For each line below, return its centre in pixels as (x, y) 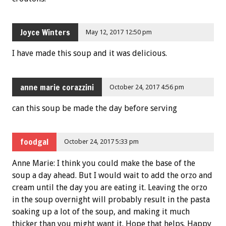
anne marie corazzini (57, 87)
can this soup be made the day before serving (95, 108)
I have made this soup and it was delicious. (90, 53)
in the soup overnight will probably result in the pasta (111, 199)
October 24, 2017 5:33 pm (102, 142)
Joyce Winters (45, 32)
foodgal (34, 142)
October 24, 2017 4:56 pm (147, 87)
